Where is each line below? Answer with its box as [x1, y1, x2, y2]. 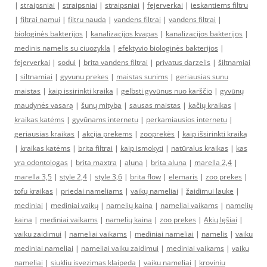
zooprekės [140, 129, 175, 139]
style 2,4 [60, 172, 87, 182]
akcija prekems [82, 129, 132, 139]
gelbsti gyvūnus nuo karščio [121, 86, 212, 96]
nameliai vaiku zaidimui [81, 243, 159, 253]
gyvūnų [220, 86, 244, 96]
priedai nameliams [61, 186, 123, 196]
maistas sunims [116, 72, 168, 82]
